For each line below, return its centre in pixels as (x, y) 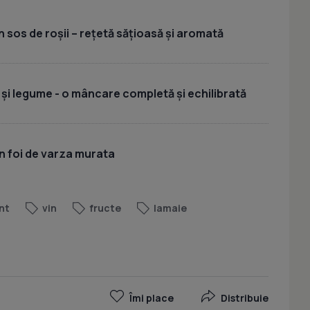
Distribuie (245, 298)
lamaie (170, 208)
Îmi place (152, 298)
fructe (105, 208)
